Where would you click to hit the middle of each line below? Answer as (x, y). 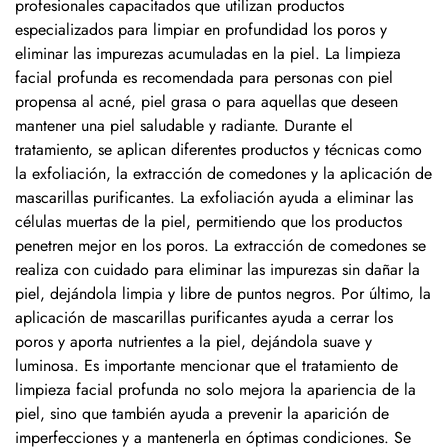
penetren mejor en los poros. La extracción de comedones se (220, 245)
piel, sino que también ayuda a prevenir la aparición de (202, 413)
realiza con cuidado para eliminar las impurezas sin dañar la (217, 269)
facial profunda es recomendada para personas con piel (204, 77)
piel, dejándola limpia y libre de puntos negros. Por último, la (223, 293)
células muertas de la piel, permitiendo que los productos (208, 221)
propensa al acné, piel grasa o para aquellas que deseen (206, 101)
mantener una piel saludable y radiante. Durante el (184, 125)
